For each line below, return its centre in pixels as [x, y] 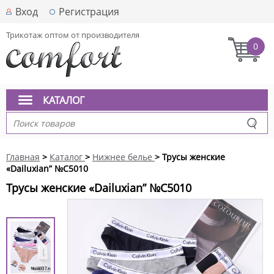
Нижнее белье [122, 157]
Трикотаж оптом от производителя [73, 35]
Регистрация [89, 12]
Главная [23, 157]
